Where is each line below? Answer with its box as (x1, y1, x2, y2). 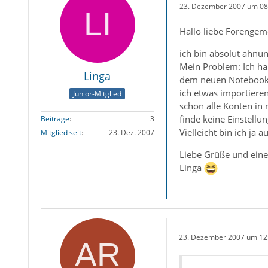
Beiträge (40, 114, 69, 124)
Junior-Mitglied (73, 89, 122, 99)
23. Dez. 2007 (108, 127, 154, 138)
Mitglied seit (40, 127, 81, 138)
